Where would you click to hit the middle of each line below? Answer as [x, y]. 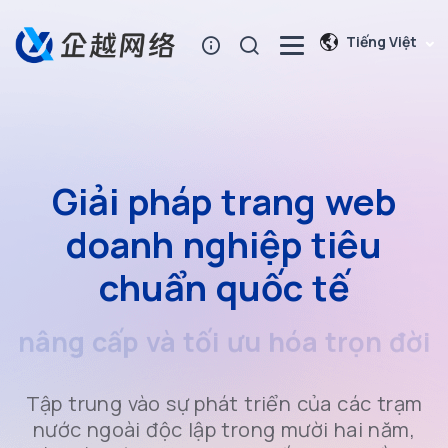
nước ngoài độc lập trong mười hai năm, [224, 429]
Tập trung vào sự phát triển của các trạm [224, 403]
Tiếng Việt [381, 42]
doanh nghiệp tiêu [224, 244]
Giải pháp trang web [224, 201]
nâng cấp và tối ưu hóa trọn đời [224, 349]
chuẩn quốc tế [224, 287]
